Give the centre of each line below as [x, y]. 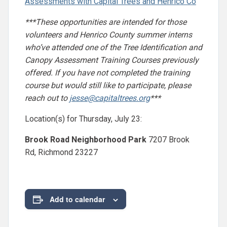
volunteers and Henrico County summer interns [108, 34]
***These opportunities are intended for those [106, 22]
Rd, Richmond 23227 [61, 152]
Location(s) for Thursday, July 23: [83, 119]
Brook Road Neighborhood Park [86, 139]
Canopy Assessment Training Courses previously [112, 60]
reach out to [47, 98]
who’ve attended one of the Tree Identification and [113, 47]
